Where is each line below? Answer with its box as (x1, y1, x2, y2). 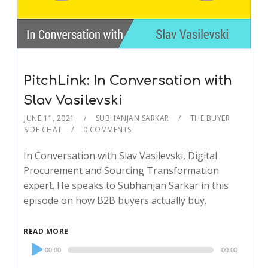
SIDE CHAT (24, 124, 62, 135)
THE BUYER (190, 112, 230, 123)
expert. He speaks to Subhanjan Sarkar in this (23, 178, 229, 192)
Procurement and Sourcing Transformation (23, 163, 220, 177)
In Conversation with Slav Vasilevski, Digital (23, 148, 218, 162)
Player (23, 252, 51, 266)
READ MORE (23, 226, 69, 236)
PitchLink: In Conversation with (23, 73, 233, 88)
